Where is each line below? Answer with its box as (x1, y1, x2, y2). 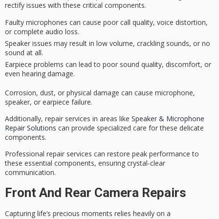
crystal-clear (127, 158, 165, 168)
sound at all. (5, 47, 43, 57)
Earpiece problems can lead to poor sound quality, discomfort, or (5, 59, 211, 69)
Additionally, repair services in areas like (5, 113, 131, 123)
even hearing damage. (5, 68, 75, 78)
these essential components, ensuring (5, 158, 127, 168)
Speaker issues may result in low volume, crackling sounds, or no (5, 38, 210, 48)
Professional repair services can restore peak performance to (5, 149, 199, 159)
